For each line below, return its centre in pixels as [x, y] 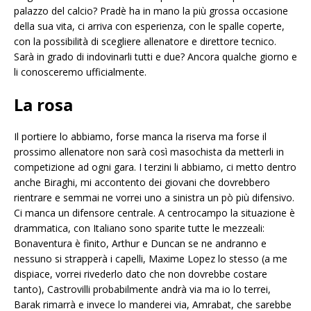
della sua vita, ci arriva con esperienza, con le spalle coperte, [149, 26]
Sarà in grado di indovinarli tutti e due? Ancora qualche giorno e [155, 57]
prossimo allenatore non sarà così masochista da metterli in [149, 152]
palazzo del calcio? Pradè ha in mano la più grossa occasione [151, 11]
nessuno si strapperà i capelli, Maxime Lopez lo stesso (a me [151, 259]
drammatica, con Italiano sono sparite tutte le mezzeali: [139, 228]
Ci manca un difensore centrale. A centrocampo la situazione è [154, 213]
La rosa [43, 105]
